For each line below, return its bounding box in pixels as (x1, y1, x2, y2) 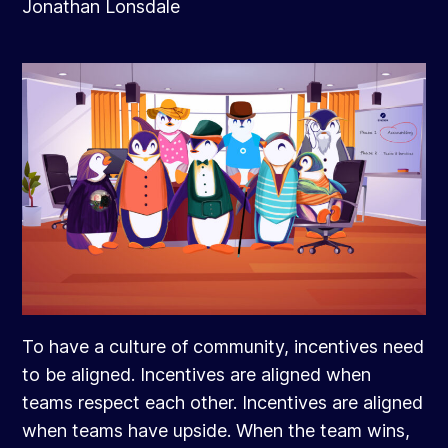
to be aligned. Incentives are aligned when (22, 364, 372, 386)
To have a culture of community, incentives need (22, 336, 425, 358)
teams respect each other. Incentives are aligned (22, 392, 424, 414)
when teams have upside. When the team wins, (22, 420, 411, 442)
